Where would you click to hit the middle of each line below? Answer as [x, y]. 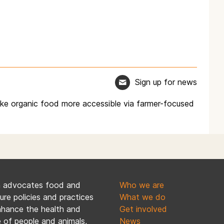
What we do [142, 197]
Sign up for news [166, 82]
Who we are [142, 185]
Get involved [143, 209]
